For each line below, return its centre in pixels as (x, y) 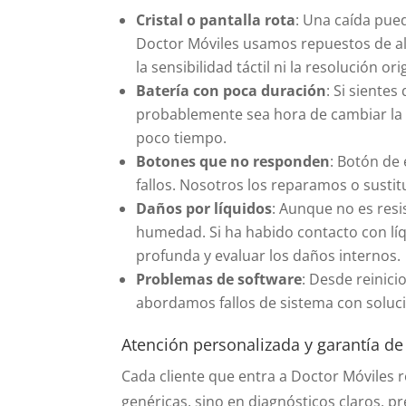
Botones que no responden (233, 161)
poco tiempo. (182, 137)
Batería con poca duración (232, 90)
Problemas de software (219, 279)
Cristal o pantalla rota (216, 19)
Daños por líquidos (204, 208)
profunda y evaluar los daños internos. (269, 255)
